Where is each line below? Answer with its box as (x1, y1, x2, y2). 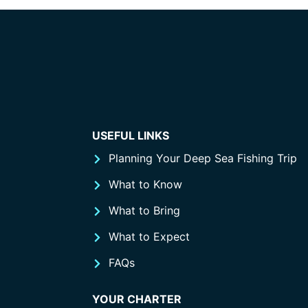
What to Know (108, 177, 182, 192)
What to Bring (108, 203, 180, 218)
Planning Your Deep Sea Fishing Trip (108, 151, 297, 166)
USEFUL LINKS (92, 129, 169, 142)
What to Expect (108, 230, 190, 244)
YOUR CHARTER (92, 292, 181, 307)
